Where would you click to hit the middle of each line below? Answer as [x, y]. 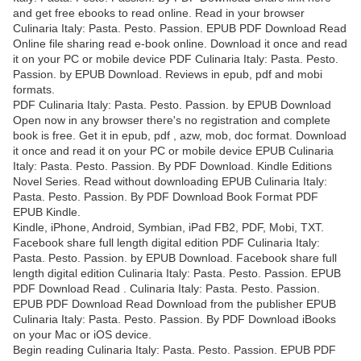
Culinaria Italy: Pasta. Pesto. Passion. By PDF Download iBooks [174, 320]
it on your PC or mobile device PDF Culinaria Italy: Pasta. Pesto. [176, 59]
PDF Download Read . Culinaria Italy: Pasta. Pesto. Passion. [166, 289]
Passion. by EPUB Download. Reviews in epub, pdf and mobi [168, 75]
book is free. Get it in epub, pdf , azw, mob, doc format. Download [180, 136]
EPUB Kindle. [47, 212]
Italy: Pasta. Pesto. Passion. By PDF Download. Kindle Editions [172, 166]
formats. [34, 90]
